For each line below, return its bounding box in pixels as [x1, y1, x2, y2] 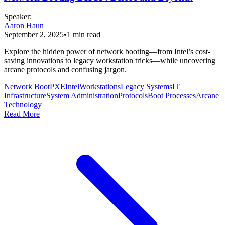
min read [71, 30, 100, 39]
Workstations [79, 82, 121, 91]
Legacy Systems [121, 82, 172, 91]
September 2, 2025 [4, 30, 64, 39]
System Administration [46, 91, 118, 100]
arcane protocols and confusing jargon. [4, 65, 127, 74]
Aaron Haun [4, 21, 44, 30]
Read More [4, 109, 40, 119]
